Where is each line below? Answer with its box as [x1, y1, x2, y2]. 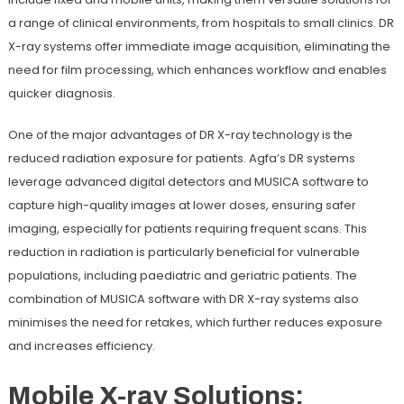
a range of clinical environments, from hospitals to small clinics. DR [7, 14, 394, 32]
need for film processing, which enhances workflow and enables [7, 60, 387, 78]
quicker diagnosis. [7, 84, 115, 102]
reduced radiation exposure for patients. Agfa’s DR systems [7, 149, 355, 167]
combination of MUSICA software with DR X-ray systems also [7, 289, 359, 308]
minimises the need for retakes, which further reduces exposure [7, 313, 382, 331]
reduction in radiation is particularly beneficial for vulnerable [7, 243, 360, 261]
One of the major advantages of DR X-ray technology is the [7, 125, 353, 143]
